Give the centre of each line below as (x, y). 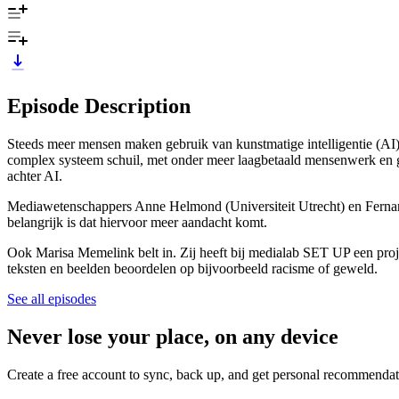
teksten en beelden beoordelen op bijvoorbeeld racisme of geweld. (192, 268)
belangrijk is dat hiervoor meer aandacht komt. (139, 222)
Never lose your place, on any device (173, 336)
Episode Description (99, 106)
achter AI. (37, 175)
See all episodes (52, 298)
